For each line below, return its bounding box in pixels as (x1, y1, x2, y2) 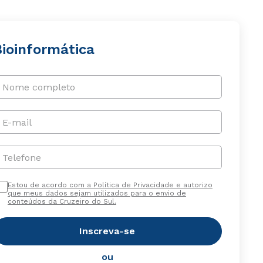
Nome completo (2, 81, 75, 93)
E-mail (2, 116, 32, 128)
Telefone (2, 151, 41, 163)
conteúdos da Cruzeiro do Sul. (7, 197, 116, 205)
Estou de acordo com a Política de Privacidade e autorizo (7, 181, 213, 189)
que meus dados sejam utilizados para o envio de (7, 189, 186, 197)
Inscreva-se (79, 225, 136, 237)
